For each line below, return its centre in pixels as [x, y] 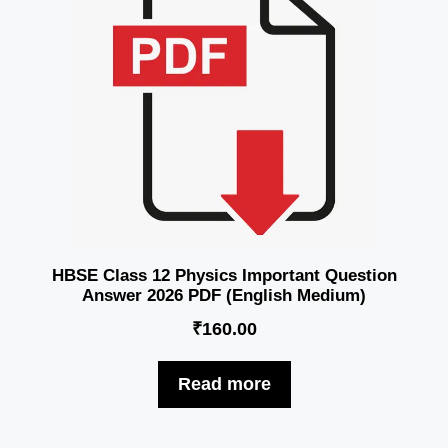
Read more [224, 384]
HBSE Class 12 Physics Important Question [224, 276]
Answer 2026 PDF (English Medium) [224, 296]
